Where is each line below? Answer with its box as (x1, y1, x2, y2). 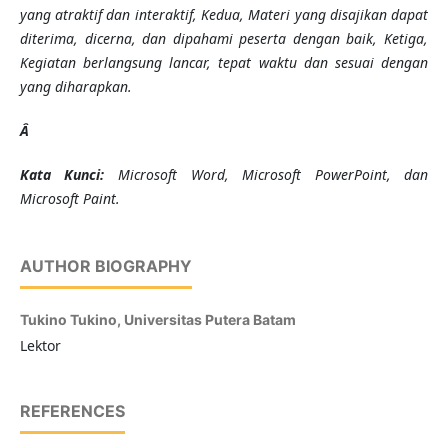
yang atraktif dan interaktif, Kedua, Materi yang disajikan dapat (19, 5, 429, 25)
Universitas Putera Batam (123, 311, 296, 329)
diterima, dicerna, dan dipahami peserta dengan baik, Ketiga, (19, 29, 429, 49)
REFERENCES (19, 401, 125, 422)
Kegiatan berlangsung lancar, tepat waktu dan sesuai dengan (19, 53, 429, 73)
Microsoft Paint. (19, 189, 120, 209)
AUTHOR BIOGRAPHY (19, 256, 192, 277)
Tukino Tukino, (19, 311, 124, 329)
